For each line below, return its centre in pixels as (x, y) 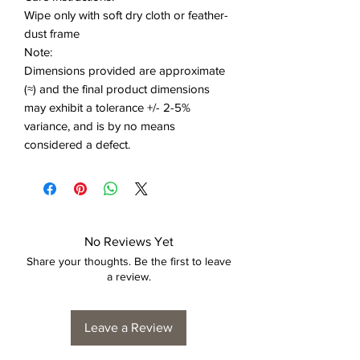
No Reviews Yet (129, 242)
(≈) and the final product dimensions (117, 89)
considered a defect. (77, 145)
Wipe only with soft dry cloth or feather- (126, 15)
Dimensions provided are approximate (125, 71)
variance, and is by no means (100, 126)
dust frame (52, 34)
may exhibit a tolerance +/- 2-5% (107, 108)
